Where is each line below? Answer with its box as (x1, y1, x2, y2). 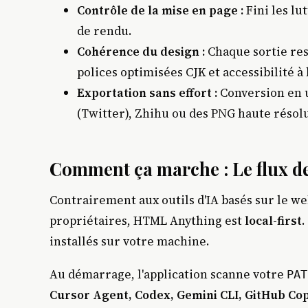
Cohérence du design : (77, 43, 205, 60)
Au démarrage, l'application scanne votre (49, 265, 287, 283)
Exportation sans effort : (77, 84, 217, 101)
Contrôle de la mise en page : (77, 1, 243, 19)
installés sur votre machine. (49, 233, 210, 250)
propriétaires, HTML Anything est (49, 212, 245, 230)
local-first (245, 212, 302, 230)
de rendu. (77, 22, 132, 39)
